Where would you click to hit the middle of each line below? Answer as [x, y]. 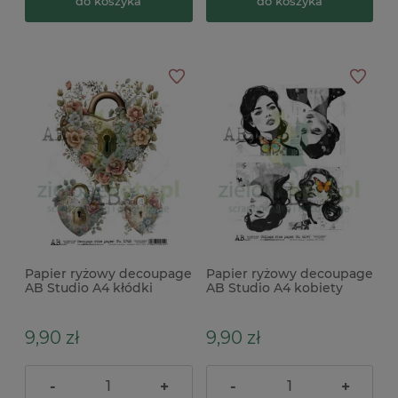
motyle [228, 302]
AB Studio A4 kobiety [274, 288]
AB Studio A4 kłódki [89, 288]
